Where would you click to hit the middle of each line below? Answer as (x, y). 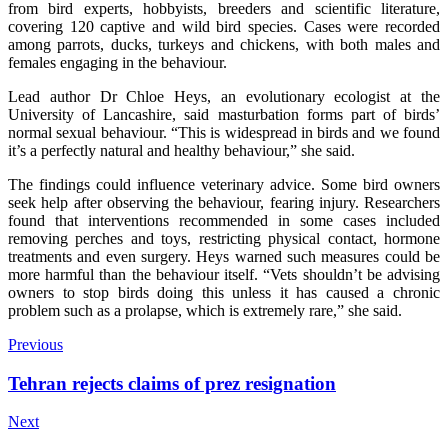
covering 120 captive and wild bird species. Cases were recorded (224, 26)
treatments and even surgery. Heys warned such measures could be (224, 256)
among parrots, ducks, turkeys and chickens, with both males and (224, 44)
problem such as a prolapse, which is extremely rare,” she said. (207, 310)
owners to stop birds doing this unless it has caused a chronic (224, 292)
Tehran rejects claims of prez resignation (172, 383)
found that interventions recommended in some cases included (224, 220)
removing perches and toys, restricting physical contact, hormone (224, 238)
